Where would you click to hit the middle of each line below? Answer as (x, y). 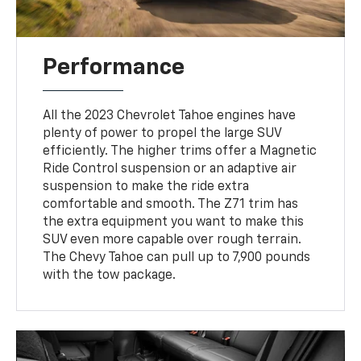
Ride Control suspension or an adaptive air (170, 170)
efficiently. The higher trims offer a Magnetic (180, 152)
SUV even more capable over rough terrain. (172, 241)
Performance (114, 68)
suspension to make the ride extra (146, 187)
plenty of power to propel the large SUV (162, 134)
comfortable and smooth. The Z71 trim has (171, 205)
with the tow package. (110, 276)
